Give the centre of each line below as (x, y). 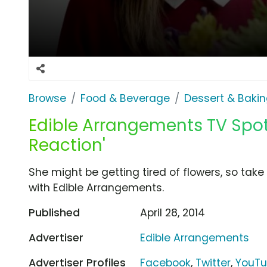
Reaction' (67, 145)
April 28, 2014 (173, 212)
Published (54, 212)
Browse (47, 98)
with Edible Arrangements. (96, 187)
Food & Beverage (125, 98)
